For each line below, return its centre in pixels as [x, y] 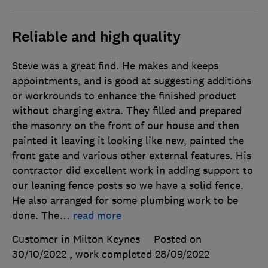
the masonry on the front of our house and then [126, 126]
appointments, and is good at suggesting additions [132, 81]
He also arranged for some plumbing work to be [125, 201]
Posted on [178, 240]
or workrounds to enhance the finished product [124, 96]
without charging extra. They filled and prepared [127, 111]
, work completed [112, 255]
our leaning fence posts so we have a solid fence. [128, 186]
